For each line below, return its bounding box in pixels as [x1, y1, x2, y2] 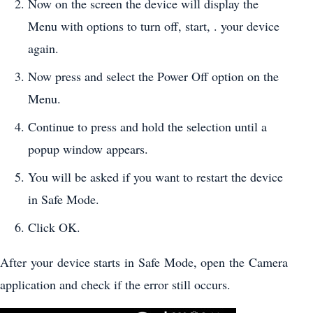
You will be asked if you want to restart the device [28, 168, 283, 185]
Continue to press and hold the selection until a [28, 117, 267, 135]
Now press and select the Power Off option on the [28, 67, 279, 85]
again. [28, 39, 59, 57]
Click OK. [28, 218, 80, 235]
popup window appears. [28, 140, 148, 157]
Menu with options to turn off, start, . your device [28, 17, 279, 34]
